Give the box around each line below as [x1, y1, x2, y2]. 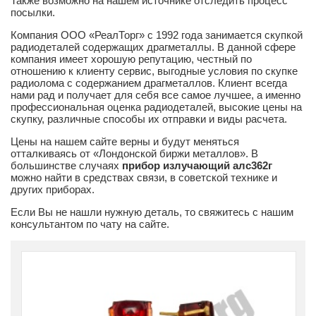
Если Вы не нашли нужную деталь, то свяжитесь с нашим [11, 205, 293, 218]
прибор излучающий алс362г [122, 159, 272, 171]
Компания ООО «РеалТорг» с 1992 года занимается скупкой [11, 28, 303, 41]
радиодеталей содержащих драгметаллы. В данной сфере [11, 40, 296, 53]
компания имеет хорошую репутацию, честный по [11, 52, 252, 65]
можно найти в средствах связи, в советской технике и [11, 171, 277, 183]
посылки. [11, 6, 55, 18]
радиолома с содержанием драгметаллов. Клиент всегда [11, 76, 287, 89]
